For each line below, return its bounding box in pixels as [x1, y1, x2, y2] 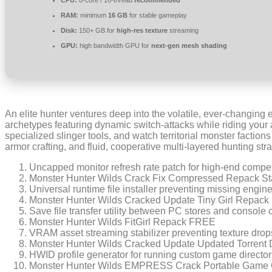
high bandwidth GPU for [78, 42, 151, 49]
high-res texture [117, 27, 168, 34]
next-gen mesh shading [151, 42, 227, 49]
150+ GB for [77, 27, 117, 34]
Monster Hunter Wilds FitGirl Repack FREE [29, 217, 216, 227]
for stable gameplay [127, 12, 187, 19]
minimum [78, 12, 108, 19]
